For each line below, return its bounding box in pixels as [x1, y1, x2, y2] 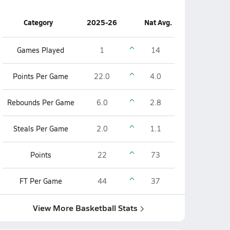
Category [23, 17, 53, 27]
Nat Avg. [144, 17, 172, 27]
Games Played [17, 45, 64, 55]
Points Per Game [13, 71, 68, 81]
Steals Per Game [13, 124, 68, 133]
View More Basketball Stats [33, 202, 138, 214]
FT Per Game [19, 176, 62, 186]
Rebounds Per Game [7, 98, 74, 107]
